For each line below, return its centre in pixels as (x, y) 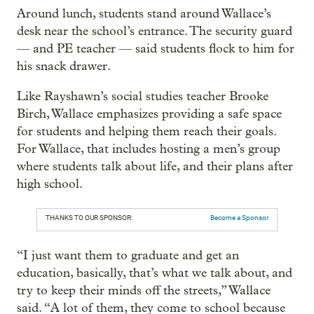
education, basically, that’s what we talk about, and (155, 273)
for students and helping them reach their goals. (146, 131)
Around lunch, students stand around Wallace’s (144, 13)
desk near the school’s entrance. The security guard (155, 31)
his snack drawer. (64, 66)
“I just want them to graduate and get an (128, 255)
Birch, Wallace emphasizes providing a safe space (149, 114)
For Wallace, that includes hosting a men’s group (149, 149)
